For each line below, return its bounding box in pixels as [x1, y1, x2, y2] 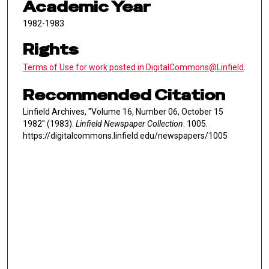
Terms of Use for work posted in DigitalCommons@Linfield [23, 62, 244, 73]
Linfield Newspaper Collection [76, 118, 183, 128]
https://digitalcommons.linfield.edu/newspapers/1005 [23, 130, 228, 141]
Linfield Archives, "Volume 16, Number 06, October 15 [23, 106, 223, 116]
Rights [23, 40, 79, 59]
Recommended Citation [23, 85, 225, 104]
